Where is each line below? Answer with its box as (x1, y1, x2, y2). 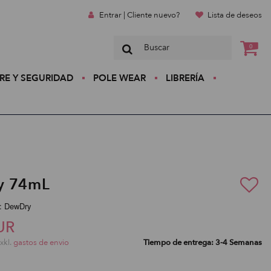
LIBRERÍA (165, 72, 204, 84)
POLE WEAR (93, 72, 146, 84)
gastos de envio (13, 237, 69, 248)
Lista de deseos (207, 10, 262, 21)
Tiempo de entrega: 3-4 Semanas (143, 237, 262, 248)
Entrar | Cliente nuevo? (99, 10, 180, 21)
